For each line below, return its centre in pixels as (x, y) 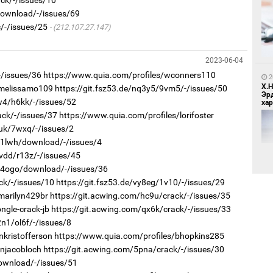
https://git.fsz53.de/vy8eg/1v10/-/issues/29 (140, 182)
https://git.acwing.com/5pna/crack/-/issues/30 (133, 249)
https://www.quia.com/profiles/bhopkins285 (139, 236)
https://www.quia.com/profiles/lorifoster (136, 115)
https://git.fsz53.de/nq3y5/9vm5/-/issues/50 (141, 88)
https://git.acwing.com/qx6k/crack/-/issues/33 (141, 209)
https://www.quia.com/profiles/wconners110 (129, 75)
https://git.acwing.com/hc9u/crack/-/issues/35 (140, 195)
